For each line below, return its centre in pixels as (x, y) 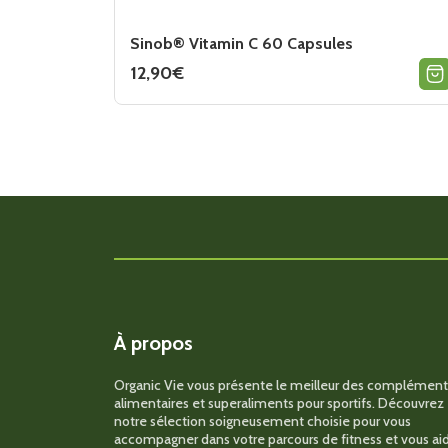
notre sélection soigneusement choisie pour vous (262, 420)
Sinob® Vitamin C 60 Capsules (241, 43)
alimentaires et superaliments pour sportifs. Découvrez (279, 402)
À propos (153, 342)
